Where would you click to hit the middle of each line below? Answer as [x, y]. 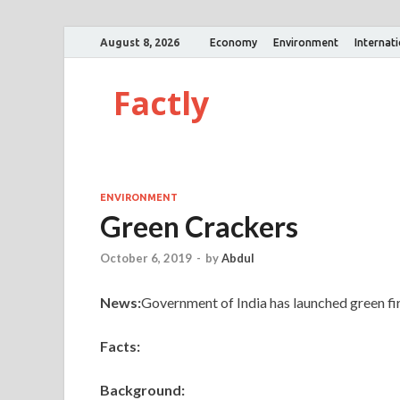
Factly [161, 103]
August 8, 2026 [140, 42]
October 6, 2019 [146, 258]
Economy [233, 42]
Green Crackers [199, 226]
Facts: [120, 346]
